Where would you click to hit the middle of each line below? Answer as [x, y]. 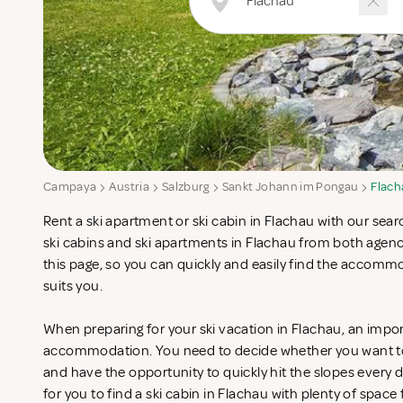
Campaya [70, 187]
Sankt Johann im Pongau [290, 187]
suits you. [75, 286]
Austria [129, 187]
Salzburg [185, 187]
